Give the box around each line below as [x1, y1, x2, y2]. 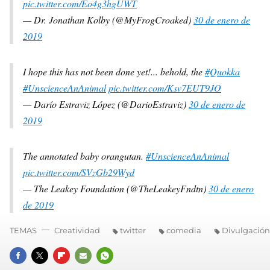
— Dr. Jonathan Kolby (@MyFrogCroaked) [23, 13, 193, 27]
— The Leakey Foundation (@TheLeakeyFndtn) [23, 182, 209, 195]
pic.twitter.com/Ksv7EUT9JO [108, 81, 221, 95]
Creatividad [54, 225, 100, 236]
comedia [166, 225, 201, 236]
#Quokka [205, 65, 240, 78]
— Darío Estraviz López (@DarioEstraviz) [23, 98, 189, 111]
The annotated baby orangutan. [23, 149, 146, 163]
